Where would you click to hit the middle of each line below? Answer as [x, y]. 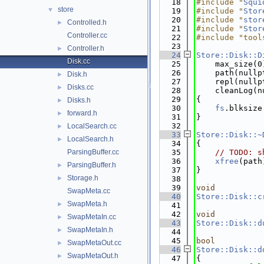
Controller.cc [87, 35]
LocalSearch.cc [92, 126]
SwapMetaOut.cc [94, 243]
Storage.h [83, 178]
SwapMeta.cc [89, 191]
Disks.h [79, 100]
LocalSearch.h [90, 139]
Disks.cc [80, 87]
